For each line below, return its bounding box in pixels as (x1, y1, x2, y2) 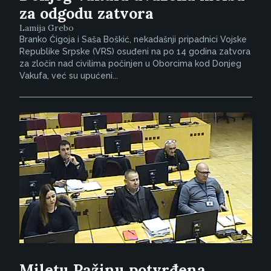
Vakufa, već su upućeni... (19, 71, 118, 81)
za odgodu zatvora (19, 4, 154, 24)
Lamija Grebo (19, 22, 74, 34)
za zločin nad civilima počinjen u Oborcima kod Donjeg (19, 59, 241, 69)
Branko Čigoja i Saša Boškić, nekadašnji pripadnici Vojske (19, 34, 247, 45)
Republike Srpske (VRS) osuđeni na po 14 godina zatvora (19, 47, 250, 57)
